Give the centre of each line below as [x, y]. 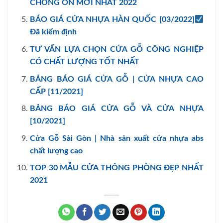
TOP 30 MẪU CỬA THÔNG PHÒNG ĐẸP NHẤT [116, 168]
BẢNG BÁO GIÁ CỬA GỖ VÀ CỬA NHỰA [116, 109]
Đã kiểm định [53, 32]
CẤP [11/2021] [56, 91]
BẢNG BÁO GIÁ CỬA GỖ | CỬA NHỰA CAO [116, 79]
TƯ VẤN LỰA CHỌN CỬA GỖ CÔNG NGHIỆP [116, 49]
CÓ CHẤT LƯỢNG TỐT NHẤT [84, 61]
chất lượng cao [56, 151]
